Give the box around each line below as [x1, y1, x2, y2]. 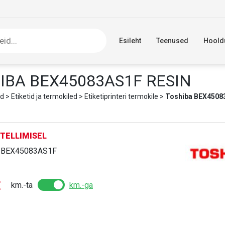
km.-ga [69, 180, 93, 190]
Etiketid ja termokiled [11, 92, 77, 100]
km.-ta [11, 180, 33, 190]
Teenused [156, 37, 189, 45]
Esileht [119, 37, 142, 45]
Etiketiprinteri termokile [84, 92, 158, 100]
